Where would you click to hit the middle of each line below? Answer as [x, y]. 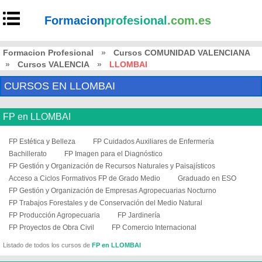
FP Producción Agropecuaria [54, 215]
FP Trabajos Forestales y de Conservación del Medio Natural [106, 203]
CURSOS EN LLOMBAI [60, 86]
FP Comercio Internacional [154, 227]
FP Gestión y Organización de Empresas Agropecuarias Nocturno [113, 191]
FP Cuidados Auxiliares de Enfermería [154, 142]
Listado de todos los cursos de [47, 245]
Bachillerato [28, 154]
